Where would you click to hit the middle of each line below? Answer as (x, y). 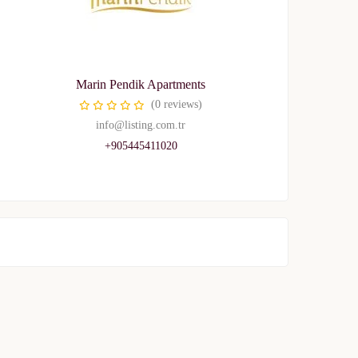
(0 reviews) (177, 104)
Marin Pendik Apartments (141, 84)
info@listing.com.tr (141, 125)
